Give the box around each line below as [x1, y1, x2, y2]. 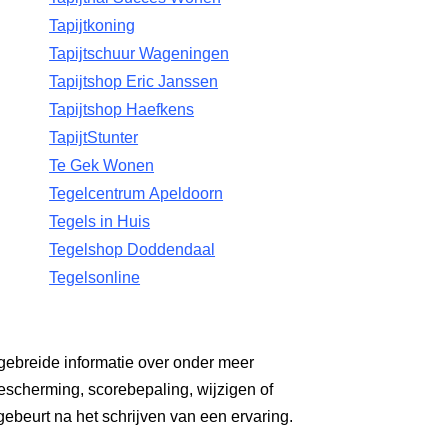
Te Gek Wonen [49, 157, 155, 174]
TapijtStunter [49, 129, 139, 146]
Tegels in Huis [49, 213, 151, 230]
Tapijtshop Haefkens [49, 101, 195, 118]
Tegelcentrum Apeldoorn [49, 185, 224, 202]
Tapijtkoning [49, 17, 136, 34]
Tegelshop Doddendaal [49, 241, 216, 258]
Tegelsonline [49, 269, 141, 286]
